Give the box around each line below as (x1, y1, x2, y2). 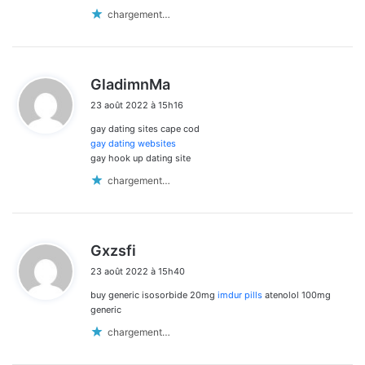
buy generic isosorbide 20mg (90, 289, 218, 301)
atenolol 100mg (262, 289, 331, 301)
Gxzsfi (90, 242, 136, 260)
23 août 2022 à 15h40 (90, 266, 185, 278)
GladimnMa (90, 76, 170, 94)
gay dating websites (90, 138, 176, 150)
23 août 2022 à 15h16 (90, 99, 183, 112)
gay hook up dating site (90, 152, 191, 165)
